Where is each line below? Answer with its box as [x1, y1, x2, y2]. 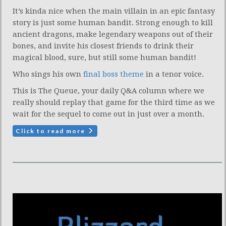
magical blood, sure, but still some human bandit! [13, 53, 196, 63]
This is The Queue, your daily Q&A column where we [13, 86, 204, 96]
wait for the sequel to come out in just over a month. [13, 109, 204, 119]
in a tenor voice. [144, 70, 204, 79]
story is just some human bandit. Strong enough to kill [13, 18, 213, 28]
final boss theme [83, 70, 144, 79]
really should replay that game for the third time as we [13, 98, 215, 107]
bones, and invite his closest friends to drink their [13, 41, 194, 51]
